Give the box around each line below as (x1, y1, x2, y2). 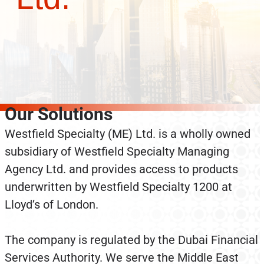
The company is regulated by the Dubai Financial (4, 233, 258, 247)
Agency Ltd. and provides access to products (4, 162, 238, 176)
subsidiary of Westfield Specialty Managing (4, 144, 229, 159)
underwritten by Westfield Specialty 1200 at (4, 180, 232, 194)
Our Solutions (4, 104, 113, 124)
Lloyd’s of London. (4, 197, 98, 212)
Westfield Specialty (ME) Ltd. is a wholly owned (4, 127, 250, 141)
